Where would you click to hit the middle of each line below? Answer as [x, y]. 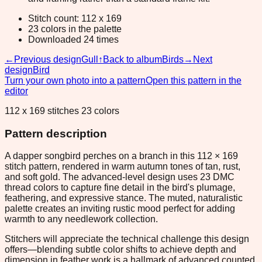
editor [16, 91]
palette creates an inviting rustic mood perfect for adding [120, 209]
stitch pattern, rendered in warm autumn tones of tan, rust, [123, 167]
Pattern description [56, 133]
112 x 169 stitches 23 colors [62, 111]
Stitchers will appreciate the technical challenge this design [127, 239]
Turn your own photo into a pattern [75, 80]
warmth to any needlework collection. [81, 219]
